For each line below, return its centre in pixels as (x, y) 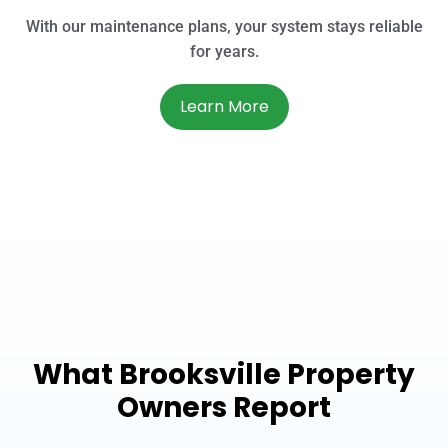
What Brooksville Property (224, 374)
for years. (224, 51)
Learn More (224, 106)
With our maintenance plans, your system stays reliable (224, 26)
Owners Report (224, 407)
